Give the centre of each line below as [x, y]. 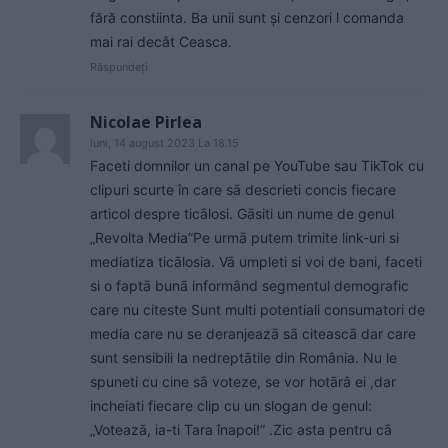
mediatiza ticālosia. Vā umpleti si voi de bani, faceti [256, 262]
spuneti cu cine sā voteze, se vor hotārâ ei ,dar [243, 382]
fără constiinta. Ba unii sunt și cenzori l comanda [247, 18]
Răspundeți [119, 67]
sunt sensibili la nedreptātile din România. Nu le [243, 358]
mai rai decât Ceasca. [161, 42]
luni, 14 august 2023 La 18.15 [164, 143]
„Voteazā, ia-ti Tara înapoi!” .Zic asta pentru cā [241, 430]
